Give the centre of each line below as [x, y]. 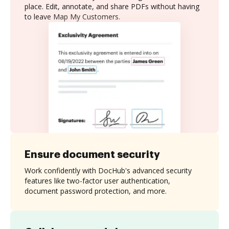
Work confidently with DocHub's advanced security [108, 170]
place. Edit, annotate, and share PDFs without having [112, 6]
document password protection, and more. [96, 191]
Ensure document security [92, 154]
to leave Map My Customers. [72, 17]
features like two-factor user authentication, [97, 180]
